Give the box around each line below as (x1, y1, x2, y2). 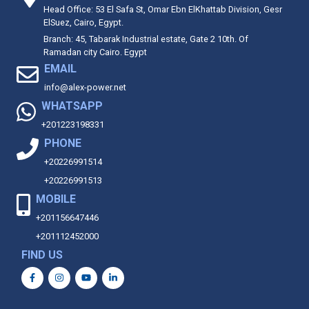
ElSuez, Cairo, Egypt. (43, 17, 123, 28)
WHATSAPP (41, 99, 103, 112)
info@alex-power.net (44, 81, 126, 92)
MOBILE (36, 192, 76, 206)
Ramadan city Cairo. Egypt (43, 46, 147, 57)
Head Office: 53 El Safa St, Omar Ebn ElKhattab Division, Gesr (43, 3, 282, 14)
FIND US (21, 248, 63, 261)
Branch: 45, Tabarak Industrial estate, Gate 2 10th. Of (43, 33, 248, 44)
